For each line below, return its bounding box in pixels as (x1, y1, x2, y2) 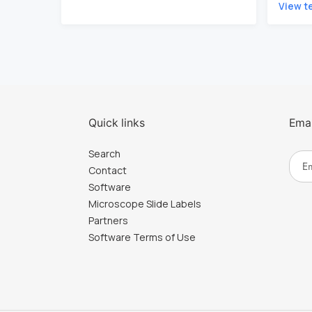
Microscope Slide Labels (88, 196, 201, 210)
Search (88, 146, 120, 160)
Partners (88, 213, 128, 227)
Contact (88, 163, 127, 177)
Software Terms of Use (88, 230, 196, 244)
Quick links (88, 116, 145, 130)
